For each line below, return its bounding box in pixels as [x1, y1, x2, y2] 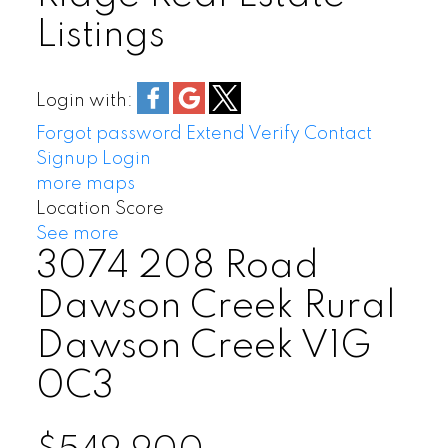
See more [35, 225, 119, 244]
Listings [35, 16, 165, 55]
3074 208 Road [35, 248, 319, 287]
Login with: [35, 92, 133, 111]
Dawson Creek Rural [35, 288, 396, 327]
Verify [247, 125, 300, 144]
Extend [185, 125, 245, 144]
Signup [35, 150, 98, 169]
